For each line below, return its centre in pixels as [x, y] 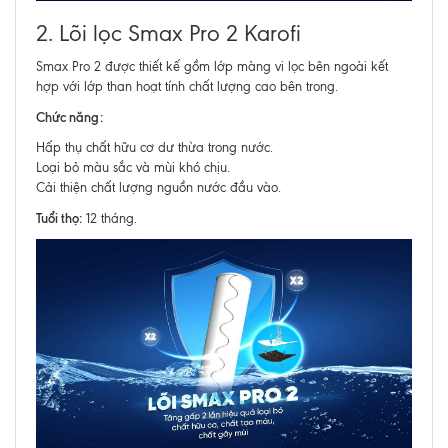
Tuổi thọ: [59, 218]
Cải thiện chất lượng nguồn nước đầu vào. [158, 187]
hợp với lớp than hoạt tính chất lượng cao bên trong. [187, 86]
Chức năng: [69, 117]
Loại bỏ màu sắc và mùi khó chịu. [133, 167]
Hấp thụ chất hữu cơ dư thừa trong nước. [154, 147]
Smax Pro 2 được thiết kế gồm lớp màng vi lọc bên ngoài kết [212, 66]
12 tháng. [109, 218]
